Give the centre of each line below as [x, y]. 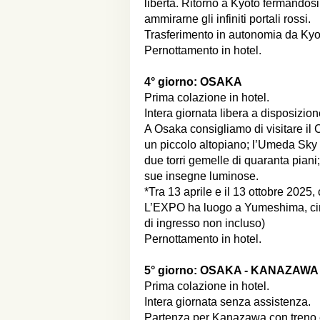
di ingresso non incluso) [205, 223]
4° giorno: [172, 82]
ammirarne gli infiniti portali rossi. [227, 19]
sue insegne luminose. [201, 176]
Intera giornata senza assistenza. [227, 302]
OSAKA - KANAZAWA [259, 270]
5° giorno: [172, 270]
